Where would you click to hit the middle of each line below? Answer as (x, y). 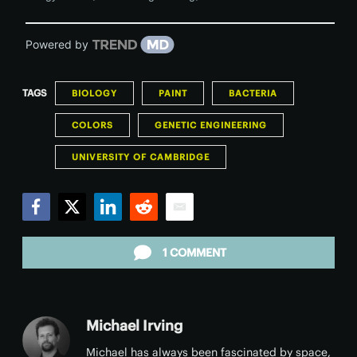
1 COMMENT (194, 253)
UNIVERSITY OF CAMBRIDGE (141, 157)
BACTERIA (253, 93)
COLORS (92, 125)
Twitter (78, 228)
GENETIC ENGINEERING (211, 125)
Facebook (51, 228)
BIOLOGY (94, 93)
